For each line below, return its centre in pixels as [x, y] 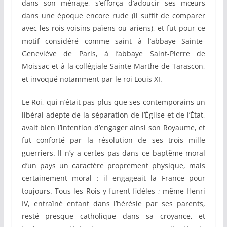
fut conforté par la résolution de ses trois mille [113, 140]
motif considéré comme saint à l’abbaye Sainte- [113, 41]
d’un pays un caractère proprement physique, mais [113, 166]
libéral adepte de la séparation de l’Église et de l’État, [113, 115]
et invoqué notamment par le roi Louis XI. [92, 79]
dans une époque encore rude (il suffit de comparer [113, 16]
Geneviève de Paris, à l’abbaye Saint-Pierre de [113, 54]
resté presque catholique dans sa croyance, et [113, 216]
